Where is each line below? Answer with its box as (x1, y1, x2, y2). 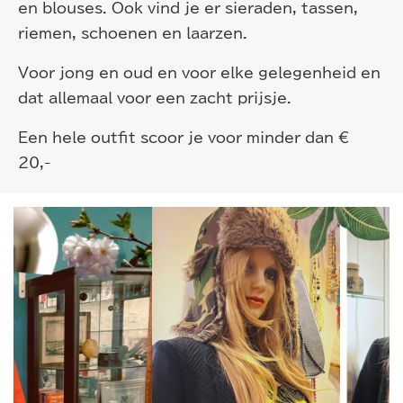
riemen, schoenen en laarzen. (18, 26, 247, 40)
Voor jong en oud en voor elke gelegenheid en (18, 66, 381, 80)
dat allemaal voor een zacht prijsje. (18, 91, 291, 105)
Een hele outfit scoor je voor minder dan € (18, 130, 350, 145)
